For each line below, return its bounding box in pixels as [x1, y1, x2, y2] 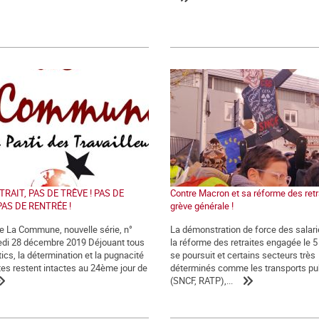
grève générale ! [170, 199, 234, 213]
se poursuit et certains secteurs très [170, 249, 315, 262]
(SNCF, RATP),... [170, 274, 233, 288]
